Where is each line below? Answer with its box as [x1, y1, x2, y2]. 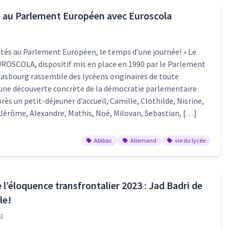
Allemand [130, 136, 156, 144]
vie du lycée [174, 136, 205, 144]
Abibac [94, 136, 112, 144]
